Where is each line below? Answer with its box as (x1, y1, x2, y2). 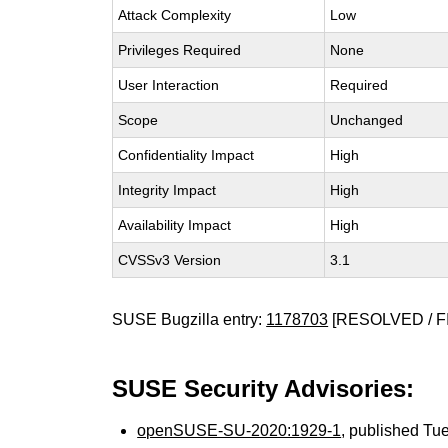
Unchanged (330, 112, 404, 128)
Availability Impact (118, 217, 232, 233)
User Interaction (118, 77, 220, 93)
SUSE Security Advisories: (112, 375, 415, 402)
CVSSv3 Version (118, 252, 222, 268)
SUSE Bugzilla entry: (112, 311, 267, 328)
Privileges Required (118, 42, 242, 58)
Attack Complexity (118, 7, 232, 23)
